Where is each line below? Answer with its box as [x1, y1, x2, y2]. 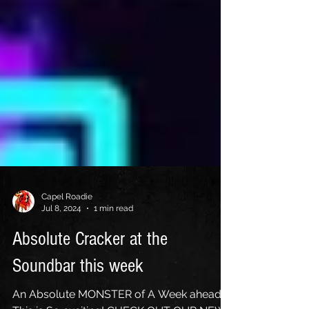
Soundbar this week [12, 280, 143, 301]
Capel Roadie [41, 217, 92, 226]
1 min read [94, 228, 133, 238]
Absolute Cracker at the [12, 253, 168, 275]
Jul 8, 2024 [41, 228, 81, 238]
